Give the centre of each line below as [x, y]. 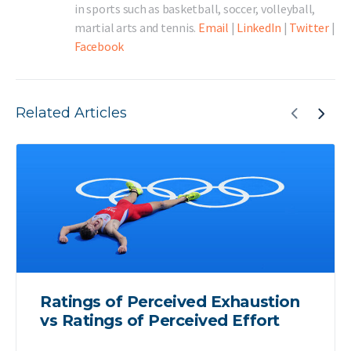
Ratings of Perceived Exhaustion [170, 301]
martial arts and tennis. [136, 27]
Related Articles [71, 112]
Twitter [309, 27]
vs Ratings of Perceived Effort [160, 320]
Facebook [100, 46]
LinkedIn [259, 27]
